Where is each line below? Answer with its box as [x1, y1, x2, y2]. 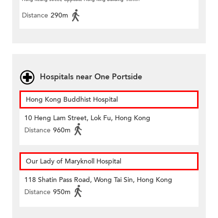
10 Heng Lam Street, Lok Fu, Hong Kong [24, 113, 150, 123]
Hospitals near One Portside [40, 72, 142, 83]
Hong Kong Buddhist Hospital [26, 95, 118, 105]
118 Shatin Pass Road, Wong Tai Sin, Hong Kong [24, 175, 172, 185]
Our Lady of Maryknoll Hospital [26, 157, 121, 166]
